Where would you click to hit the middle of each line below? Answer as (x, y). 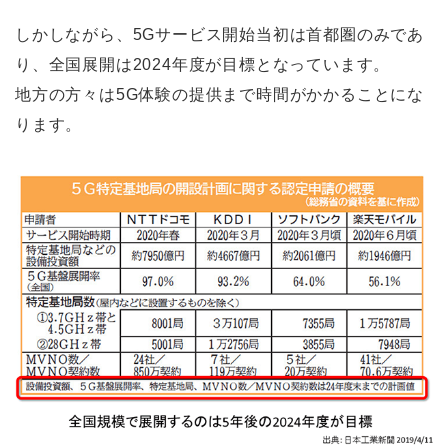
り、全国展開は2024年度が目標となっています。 (203, 64)
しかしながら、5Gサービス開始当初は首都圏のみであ (219, 34)
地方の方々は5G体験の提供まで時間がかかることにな (219, 94)
